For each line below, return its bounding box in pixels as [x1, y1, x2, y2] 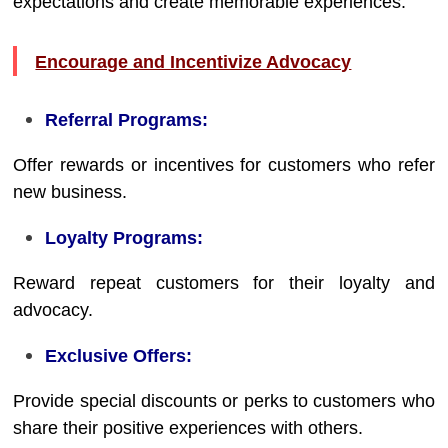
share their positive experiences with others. [13, 418, 364, 438]
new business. [13, 182, 128, 202]
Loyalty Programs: [45, 228, 204, 248]
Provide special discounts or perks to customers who [13, 391, 435, 411]
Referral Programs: [45, 110, 209, 130]
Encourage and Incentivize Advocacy [35, 52, 352, 72]
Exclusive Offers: [45, 346, 193, 366]
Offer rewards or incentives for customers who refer [13, 155, 435, 175]
